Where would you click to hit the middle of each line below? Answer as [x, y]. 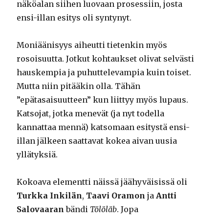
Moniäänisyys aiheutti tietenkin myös [92, 45]
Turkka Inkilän [50, 196]
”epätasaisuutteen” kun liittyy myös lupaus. [103, 100]
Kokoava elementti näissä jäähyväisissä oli [102, 182]
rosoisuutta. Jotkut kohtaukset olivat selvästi [106, 59]
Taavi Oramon [116, 196]
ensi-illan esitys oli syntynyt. [74, 18]
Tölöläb [104, 209]
